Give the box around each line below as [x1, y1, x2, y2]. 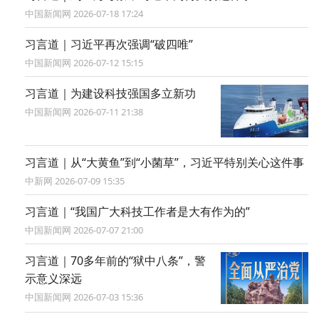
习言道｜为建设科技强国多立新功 [25, 85, 196, 102]
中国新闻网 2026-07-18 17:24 [73, 7, 143, 21]
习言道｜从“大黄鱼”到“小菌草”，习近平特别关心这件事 [25, 154, 304, 170]
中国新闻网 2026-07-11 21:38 [73, 105, 143, 119]
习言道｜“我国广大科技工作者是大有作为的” [25, 203, 250, 219]
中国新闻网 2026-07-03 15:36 [73, 290, 143, 303]
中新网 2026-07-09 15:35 [55, 174, 125, 187]
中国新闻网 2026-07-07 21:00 [73, 223, 143, 236]
